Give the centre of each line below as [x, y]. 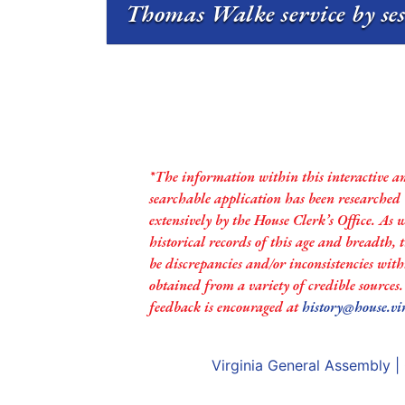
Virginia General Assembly [301, 366]
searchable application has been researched [274, 199]
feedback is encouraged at [225, 307]
